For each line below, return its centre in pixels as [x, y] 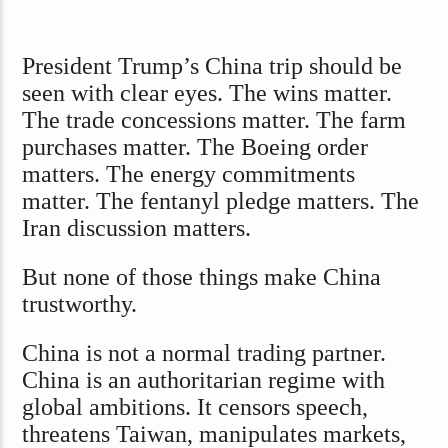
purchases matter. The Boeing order [195, 146]
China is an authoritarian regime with [204, 380]
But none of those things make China [202, 277]
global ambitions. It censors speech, [195, 407]
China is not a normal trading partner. [204, 353]
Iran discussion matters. [137, 227]
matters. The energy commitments [189, 173]
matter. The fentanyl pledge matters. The [221, 200]
